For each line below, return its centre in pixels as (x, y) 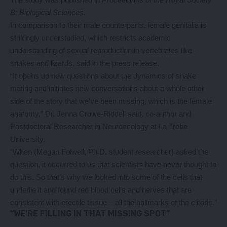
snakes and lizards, (43, 63)
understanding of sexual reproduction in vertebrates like (101, 50)
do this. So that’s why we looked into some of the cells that (106, 177)
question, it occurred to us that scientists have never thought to (113, 164)
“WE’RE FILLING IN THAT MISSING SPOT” (90, 213)
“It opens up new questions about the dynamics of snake (103, 75)
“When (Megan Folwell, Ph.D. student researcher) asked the (109, 152)
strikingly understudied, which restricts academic (90, 37)
